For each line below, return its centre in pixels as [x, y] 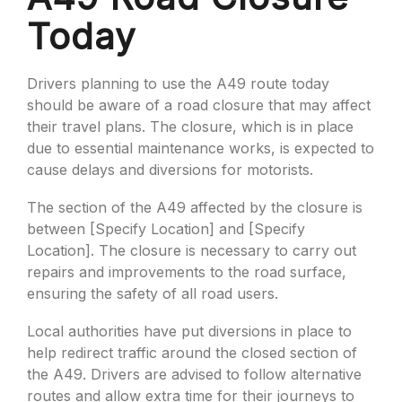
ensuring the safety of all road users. [153, 293]
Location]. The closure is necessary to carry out [192, 250]
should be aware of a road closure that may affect [199, 105]
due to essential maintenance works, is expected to [201, 148]
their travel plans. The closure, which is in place [190, 127]
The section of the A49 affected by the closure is [195, 207]
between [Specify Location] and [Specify [166, 229]
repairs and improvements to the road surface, [187, 272]
